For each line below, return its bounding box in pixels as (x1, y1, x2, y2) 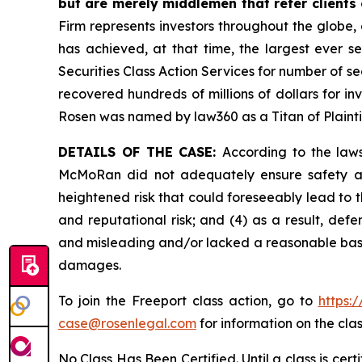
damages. (58, 257, 121, 273)
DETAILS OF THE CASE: (58, 144, 222, 160)
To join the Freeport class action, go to (58, 293, 318, 309)
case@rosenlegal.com (58, 315, 196, 331)
